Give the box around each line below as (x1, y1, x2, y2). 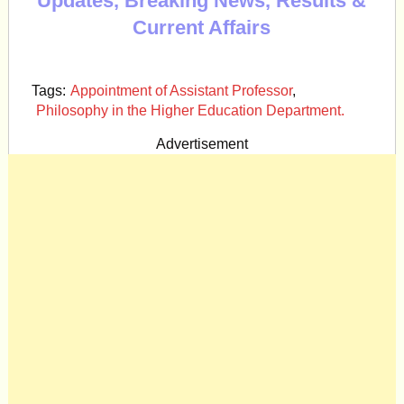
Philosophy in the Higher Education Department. (35, 103, 344, 118)
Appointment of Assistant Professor (69, 83, 292, 98)
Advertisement (155, 136, 248, 151)
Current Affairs (133, 16, 271, 39)
